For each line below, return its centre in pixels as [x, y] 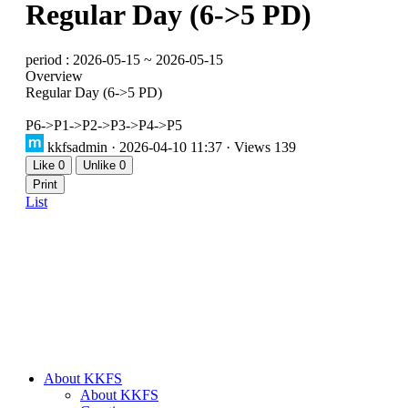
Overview [54, 76]
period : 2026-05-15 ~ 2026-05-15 [124, 59]
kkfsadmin [77, 147]
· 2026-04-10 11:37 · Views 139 [204, 147]
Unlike [101, 165]
